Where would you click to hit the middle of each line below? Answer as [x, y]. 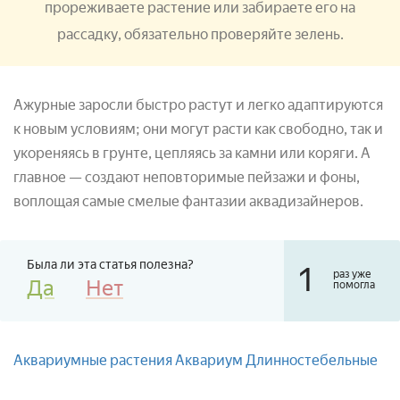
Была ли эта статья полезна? [110, 264]
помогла [354, 284]
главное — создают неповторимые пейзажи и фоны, [187, 177]
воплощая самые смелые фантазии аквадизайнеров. [188, 201]
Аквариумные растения [93, 360]
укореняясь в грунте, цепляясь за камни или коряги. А [192, 153]
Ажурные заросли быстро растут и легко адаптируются [198, 104]
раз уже [352, 274]
